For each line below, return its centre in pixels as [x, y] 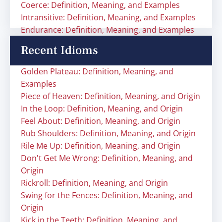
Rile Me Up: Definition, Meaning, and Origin [101, 146]
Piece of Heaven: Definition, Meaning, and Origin [111, 96]
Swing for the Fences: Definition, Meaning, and [107, 195]
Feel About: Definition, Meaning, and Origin [101, 121]
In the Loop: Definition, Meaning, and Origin [102, 109]
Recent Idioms [59, 50]
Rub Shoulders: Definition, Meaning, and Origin [108, 133]
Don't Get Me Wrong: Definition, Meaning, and [107, 158]
